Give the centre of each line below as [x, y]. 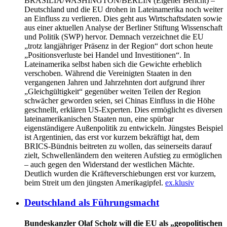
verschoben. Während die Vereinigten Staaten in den [108, 73]
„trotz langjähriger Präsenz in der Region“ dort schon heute [119, 46]
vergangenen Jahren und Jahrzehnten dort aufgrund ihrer [115, 82]
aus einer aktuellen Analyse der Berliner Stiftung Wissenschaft [123, 27]
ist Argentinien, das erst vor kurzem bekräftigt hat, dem [112, 137]
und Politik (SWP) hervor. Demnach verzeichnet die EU [114, 36]
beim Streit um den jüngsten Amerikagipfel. [95, 182]
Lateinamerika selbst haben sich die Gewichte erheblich [113, 64]
